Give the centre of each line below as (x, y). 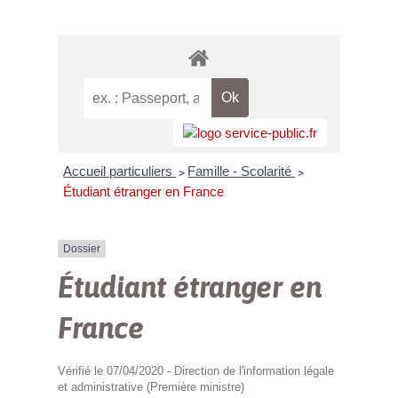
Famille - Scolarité (242, 171)
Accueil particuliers (120, 171)
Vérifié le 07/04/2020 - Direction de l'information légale (195, 370)
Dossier (81, 248)
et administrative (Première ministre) (151, 386)
